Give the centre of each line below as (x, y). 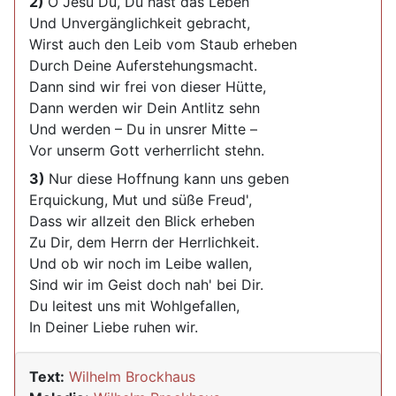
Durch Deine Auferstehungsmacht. (143, 65)
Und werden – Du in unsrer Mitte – (143, 129)
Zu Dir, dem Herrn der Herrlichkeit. (144, 242)
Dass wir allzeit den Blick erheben (142, 221)
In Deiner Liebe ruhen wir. (114, 327)
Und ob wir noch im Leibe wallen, (141, 263)
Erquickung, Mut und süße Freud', (141, 200)
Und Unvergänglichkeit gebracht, (140, 23)
